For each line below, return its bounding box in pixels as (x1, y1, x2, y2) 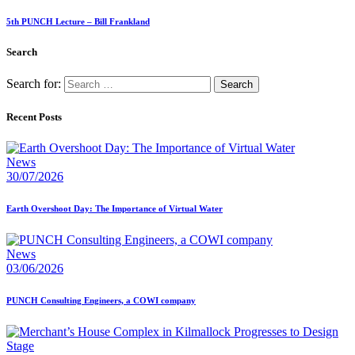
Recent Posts (6, 110, 62, 123)
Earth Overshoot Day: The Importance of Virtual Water (6, 203, 223, 213)
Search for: (6, 77, 61, 91)
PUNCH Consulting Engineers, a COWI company (6, 295, 196, 305)
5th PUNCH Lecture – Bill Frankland (6, 17, 150, 27)
